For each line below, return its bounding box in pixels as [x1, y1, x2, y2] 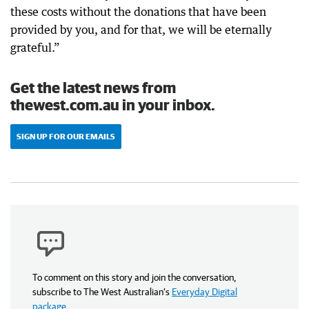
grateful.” [10, 41, 60, 54]
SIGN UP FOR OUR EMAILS [17, 132, 115, 141]
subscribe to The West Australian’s [32, 286, 170, 297]
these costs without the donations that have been [10, 5, 266, 19]
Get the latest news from [10, 79, 176, 96]
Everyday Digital [172, 286, 237, 297]
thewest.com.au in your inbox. [10, 96, 215, 113]
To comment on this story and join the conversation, [32, 272, 237, 283]
